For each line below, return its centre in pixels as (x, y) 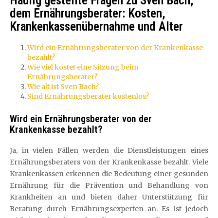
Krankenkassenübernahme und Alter (96, 27)
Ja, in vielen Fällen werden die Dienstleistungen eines (109, 150)
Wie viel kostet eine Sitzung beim (83, 67)
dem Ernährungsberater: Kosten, (88, 13)
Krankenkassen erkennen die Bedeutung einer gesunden (109, 173)
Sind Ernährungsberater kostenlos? (88, 96)
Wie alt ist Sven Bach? (63, 87)
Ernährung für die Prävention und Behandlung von (109, 185)
